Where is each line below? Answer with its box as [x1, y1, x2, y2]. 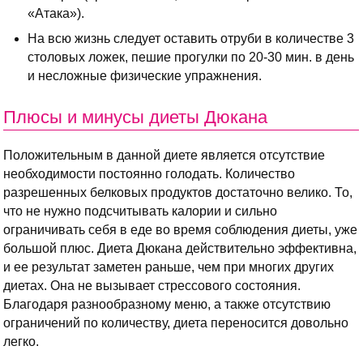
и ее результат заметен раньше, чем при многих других [3, 260, 334, 275]
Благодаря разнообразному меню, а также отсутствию [3, 297, 331, 312]
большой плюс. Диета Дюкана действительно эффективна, [3, 241, 357, 256]
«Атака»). [28, 6, 84, 21]
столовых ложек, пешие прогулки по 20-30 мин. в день [28, 50, 354, 65]
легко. [3, 335, 39, 349]
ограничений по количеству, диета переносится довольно [3, 316, 348, 331]
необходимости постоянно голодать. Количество [3, 167, 295, 181]
